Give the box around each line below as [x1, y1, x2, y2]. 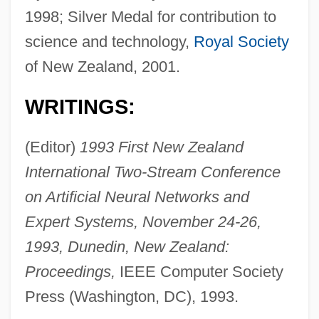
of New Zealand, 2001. [24, 57, 180, 75]
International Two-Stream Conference [24, 162, 281, 181]
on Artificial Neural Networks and [24, 187, 249, 206]
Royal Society [193, 32, 289, 51]
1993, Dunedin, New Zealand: [24, 237, 229, 256]
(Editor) [24, 137, 80, 156]
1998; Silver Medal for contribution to [24, 7, 276, 26]
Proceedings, [24, 262, 115, 281]
